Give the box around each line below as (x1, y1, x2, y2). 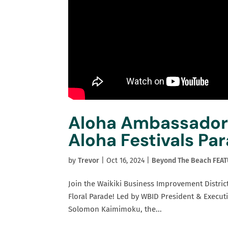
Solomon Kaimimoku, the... (68, 205, 162, 214)
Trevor (78, 156, 100, 165)
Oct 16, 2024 (106, 156, 145, 165)
